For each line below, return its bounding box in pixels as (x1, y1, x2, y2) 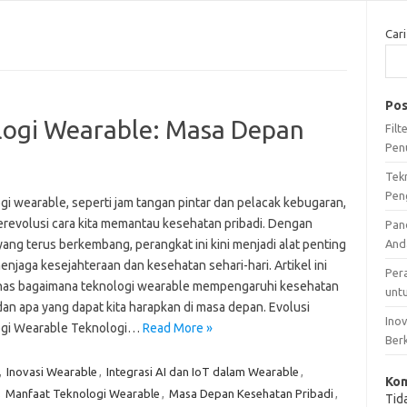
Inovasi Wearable (5, 364, 97, 378)
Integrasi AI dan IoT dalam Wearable (105, 364, 299, 378)
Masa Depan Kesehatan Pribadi (168, 386, 333, 400)
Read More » (142, 320, 213, 335)
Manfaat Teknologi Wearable (5, 386, 160, 400)
